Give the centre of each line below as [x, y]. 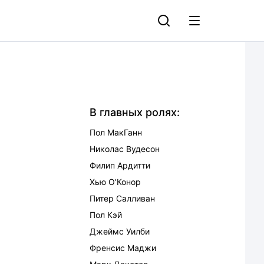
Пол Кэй [106, 215]
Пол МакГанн [116, 132]
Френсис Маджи [123, 248]
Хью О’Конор [115, 182]
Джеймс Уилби [120, 231]
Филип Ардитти [120, 165]
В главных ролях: [135, 112]
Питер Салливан [122, 198]
